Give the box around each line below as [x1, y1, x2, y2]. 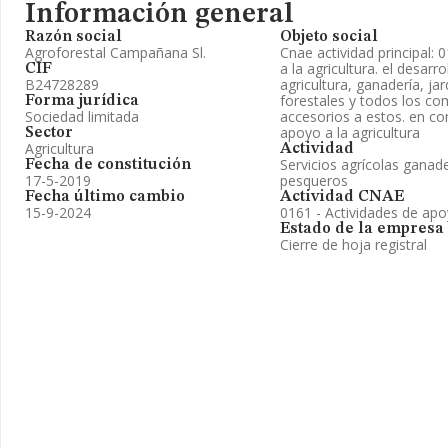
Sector [25, 125, 73, 141]
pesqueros [280, 171, 348, 190]
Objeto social [280, 29, 378, 45]
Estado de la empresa [280, 221, 444, 237]
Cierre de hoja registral [280, 235, 427, 254]
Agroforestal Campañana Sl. [25, 43, 206, 62]
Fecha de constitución [25, 157, 191, 173]
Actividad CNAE [280, 189, 404, 205]
